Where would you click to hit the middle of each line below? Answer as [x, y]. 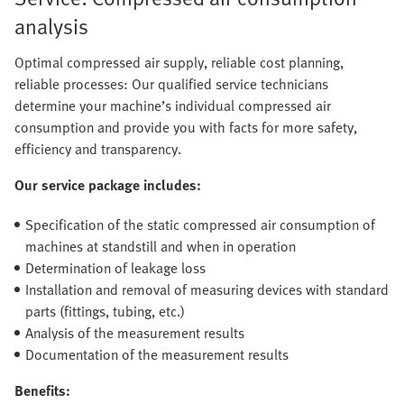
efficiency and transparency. [98, 149]
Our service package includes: [108, 185]
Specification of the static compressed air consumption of [200, 225]
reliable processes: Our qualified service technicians [171, 84]
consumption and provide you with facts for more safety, [186, 127]
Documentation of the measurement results [157, 354]
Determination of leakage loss [115, 268]
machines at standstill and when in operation [161, 246]
